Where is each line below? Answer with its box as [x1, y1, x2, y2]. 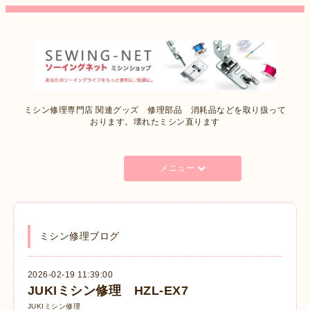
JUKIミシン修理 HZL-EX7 [27, 283, 189, 298]
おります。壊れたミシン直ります [90, 117, 220, 127]
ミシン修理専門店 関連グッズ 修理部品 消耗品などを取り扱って [24, 105, 286, 116]
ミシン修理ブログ [39, 230, 120, 242]
